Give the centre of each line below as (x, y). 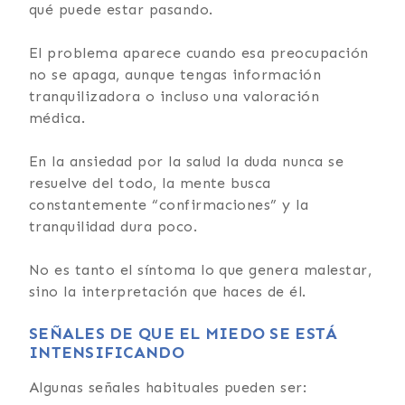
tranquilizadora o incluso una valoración (174, 96)
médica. (57, 118)
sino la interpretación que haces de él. (168, 291)
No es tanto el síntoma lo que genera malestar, (201, 269)
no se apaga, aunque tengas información (175, 74)
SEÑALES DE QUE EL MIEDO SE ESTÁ (184, 333)
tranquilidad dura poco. (113, 226)
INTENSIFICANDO (107, 352)
